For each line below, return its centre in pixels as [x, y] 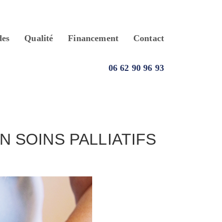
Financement [93, 38]
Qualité [39, 38]
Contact [149, 38]
